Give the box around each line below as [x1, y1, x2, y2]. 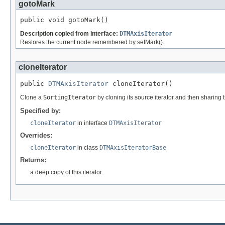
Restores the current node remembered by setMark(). [20, 39, 164, 46]
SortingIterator [43, 93, 96, 101]
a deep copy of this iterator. [30, 169, 103, 176]
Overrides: [20, 132, 52, 140]
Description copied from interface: [20, 30, 120, 38]
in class [76, 144, 99, 152]
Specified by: [20, 107, 61, 115]
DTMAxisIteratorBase [99, 144, 166, 152]
